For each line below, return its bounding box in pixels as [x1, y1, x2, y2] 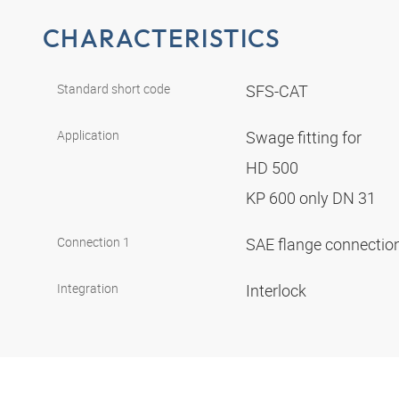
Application [57, 126, 119, 144]
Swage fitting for [246, 126, 365, 149]
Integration [57, 280, 118, 297]
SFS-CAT [246, 80, 312, 102]
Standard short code [57, 80, 170, 98]
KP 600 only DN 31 [246, 187, 379, 209]
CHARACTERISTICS [43, 21, 281, 53]
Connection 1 [57, 233, 130, 251]
